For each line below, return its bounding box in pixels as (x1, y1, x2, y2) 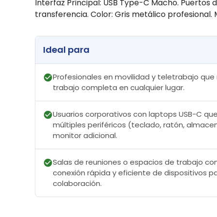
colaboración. (53, 178, 102, 189)
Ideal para (43, 44, 90, 56)
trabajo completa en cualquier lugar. (53, 82, 185, 93)
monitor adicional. (53, 130, 117, 141)
